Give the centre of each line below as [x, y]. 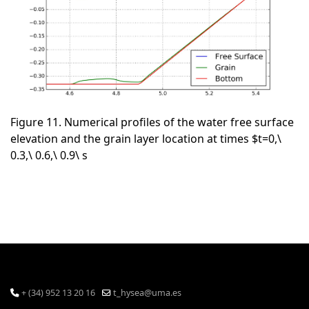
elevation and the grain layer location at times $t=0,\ [146, 139]
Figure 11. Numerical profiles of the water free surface [152, 122]
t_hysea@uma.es [147, 293]
